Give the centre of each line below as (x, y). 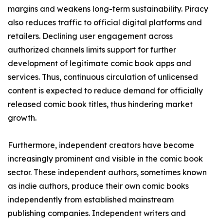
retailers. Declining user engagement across (90, 36)
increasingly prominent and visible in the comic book (105, 159)
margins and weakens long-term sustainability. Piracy (108, 9)
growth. (22, 118)
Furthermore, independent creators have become (101, 145)
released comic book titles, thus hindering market (100, 104)
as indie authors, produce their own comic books (98, 186)
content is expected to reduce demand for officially (105, 91)
